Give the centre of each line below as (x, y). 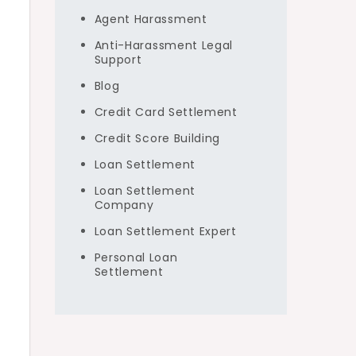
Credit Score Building (157, 138)
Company (124, 205)
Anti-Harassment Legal (164, 45)
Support (118, 59)
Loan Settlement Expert (165, 231)
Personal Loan (136, 257)
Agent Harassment (151, 19)
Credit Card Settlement (166, 112)
